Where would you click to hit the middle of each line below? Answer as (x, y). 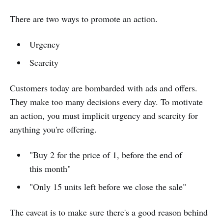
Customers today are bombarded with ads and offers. (104, 88)
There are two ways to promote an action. (84, 19)
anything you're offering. (53, 129)
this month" (50, 169)
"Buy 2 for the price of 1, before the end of (106, 155)
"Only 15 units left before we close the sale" (108, 187)
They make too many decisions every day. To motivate (106, 102)
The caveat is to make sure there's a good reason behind (109, 212)
